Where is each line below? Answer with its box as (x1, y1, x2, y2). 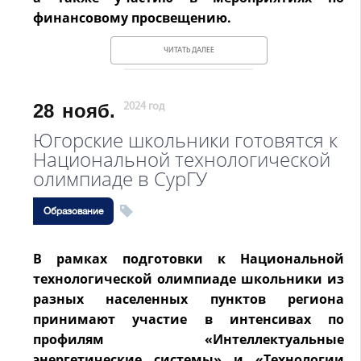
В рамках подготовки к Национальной (33, 250, 344, 268)
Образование (44, 205, 103, 217)
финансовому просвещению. (33, 9, 231, 27)
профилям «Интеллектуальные (33, 330, 344, 348)
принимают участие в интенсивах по (33, 310, 344, 328)
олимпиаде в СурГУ (33, 165, 207, 192)
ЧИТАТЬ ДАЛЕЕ (163, 46, 214, 55)
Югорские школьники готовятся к (33, 127, 338, 153)
